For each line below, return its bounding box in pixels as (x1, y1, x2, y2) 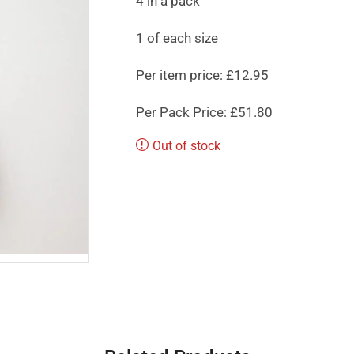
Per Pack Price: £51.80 (135, 104, 273, 120)
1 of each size (135, 29, 218, 46)
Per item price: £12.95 (135, 66, 269, 83)
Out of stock (152, 137, 220, 153)
